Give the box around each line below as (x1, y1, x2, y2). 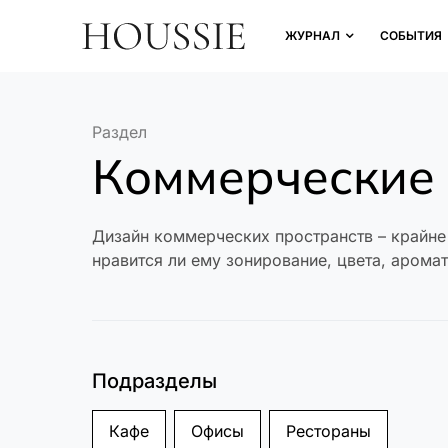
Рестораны (286, 421, 371, 441)
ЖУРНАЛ (285, 28, 340, 43)
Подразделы (92, 369, 217, 393)
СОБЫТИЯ (380, 28, 442, 43)
